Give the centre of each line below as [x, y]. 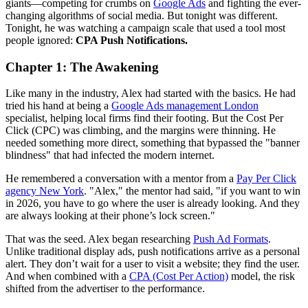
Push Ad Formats [231, 239]
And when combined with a [67, 276]
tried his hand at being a [58, 106]
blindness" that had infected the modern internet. [110, 155]
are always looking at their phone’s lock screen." [110, 216]
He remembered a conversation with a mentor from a [121, 179]
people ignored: [41, 40]
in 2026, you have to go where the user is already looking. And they [153, 203]
